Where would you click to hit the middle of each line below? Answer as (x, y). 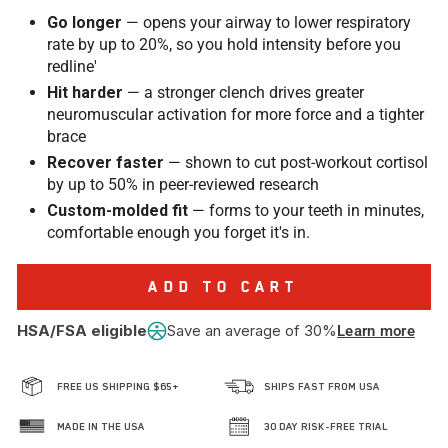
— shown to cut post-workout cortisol (296, 162)
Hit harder (85, 92)
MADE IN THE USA (101, 426)
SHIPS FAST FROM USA (322, 386)
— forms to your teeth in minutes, (306, 210)
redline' (72, 66)
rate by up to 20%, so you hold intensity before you (224, 44)
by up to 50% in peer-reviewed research (183, 184)
